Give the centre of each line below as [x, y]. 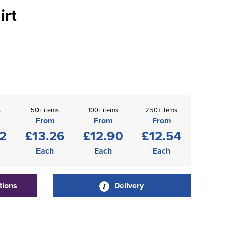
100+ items [103, 110]
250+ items [161, 110]
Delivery [128, 186]
